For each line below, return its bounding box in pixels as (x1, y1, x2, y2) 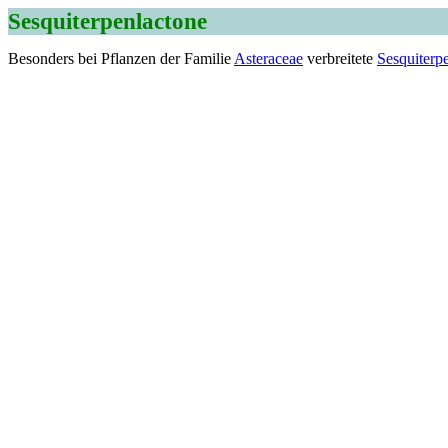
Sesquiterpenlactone (8, 8, 207, 34)
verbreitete (303, 50, 377, 67)
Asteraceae (234, 50, 303, 67)
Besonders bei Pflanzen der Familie (8, 50, 234, 67)
